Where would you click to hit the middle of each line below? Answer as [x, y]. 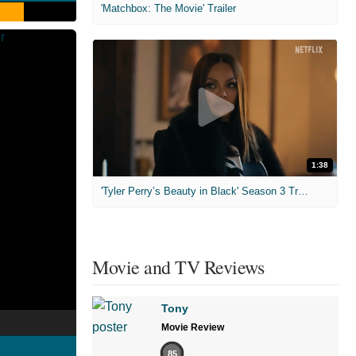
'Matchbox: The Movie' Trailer [168, 8]
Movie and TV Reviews [178, 267]
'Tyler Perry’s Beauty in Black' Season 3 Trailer [303, 192]
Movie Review [193, 328]
